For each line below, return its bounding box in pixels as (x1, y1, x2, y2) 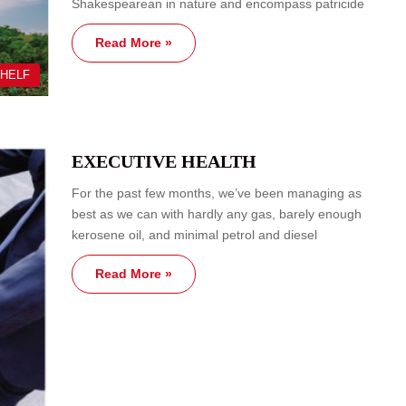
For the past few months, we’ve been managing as (72, 185, 362, 200)
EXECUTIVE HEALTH (72, 150, 256, 171)
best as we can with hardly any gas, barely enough (72, 206, 362, 221)
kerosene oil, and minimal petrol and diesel (72, 227, 317, 242)
